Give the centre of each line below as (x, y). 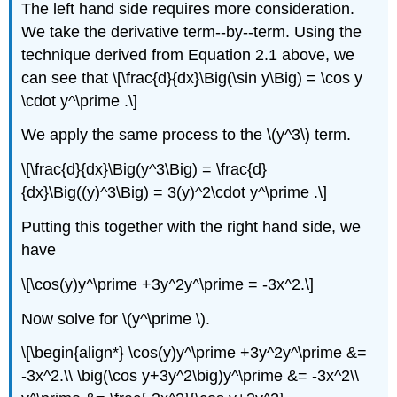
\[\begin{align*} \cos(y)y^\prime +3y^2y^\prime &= (195, 353)
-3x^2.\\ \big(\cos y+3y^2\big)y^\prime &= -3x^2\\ (191, 376)
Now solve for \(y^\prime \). (116, 319)
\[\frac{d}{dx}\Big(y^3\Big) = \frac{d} (144, 170)
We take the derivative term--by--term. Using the (192, 31)
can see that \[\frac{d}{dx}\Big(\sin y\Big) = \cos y (192, 78)
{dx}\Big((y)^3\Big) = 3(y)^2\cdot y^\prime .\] (175, 193)
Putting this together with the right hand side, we (191, 226)
